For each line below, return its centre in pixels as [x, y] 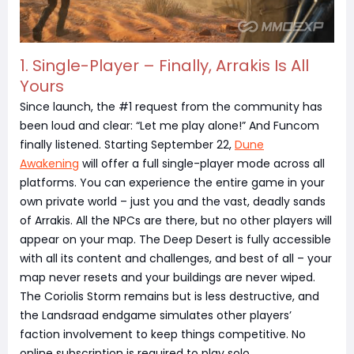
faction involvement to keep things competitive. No [163, 334]
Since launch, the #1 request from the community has [171, 106]
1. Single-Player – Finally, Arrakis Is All [164, 65]
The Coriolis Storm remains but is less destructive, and [169, 296]
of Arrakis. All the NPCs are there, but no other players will [176, 220]
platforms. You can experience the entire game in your [172, 182]
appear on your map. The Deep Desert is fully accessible [175, 239]
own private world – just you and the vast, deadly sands [173, 201]
